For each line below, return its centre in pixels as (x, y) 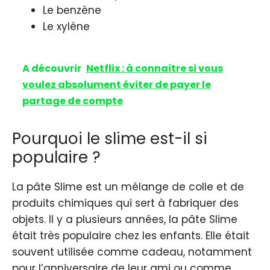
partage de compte (73, 101)
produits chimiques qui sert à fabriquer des (125, 203)
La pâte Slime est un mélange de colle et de (128, 187)
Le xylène (66, 26)
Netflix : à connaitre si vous (155, 69)
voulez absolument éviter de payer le (117, 85)
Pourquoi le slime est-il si (110, 139)
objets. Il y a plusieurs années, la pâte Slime (125, 220)
